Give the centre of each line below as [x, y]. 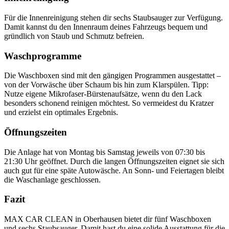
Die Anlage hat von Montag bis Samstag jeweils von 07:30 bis [105, 152]
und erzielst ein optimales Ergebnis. [61, 112]
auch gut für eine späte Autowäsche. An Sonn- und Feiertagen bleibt [114, 170]
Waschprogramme [43, 56]
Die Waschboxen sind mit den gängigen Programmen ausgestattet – [112, 76]
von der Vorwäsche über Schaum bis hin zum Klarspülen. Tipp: [106, 85]
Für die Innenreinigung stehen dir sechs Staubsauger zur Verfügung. [113, 17]
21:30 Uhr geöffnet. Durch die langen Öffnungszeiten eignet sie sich [114, 161]
